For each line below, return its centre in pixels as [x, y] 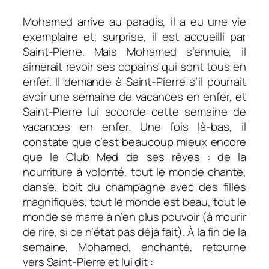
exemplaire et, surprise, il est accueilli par [134, 37]
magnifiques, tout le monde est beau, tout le [134, 202]
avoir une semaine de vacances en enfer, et [134, 97]
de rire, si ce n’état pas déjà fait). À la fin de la [134, 232]
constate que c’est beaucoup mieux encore [134, 142]
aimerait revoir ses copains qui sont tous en [134, 67]
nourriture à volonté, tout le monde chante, [134, 172]
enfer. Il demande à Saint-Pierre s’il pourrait [134, 82]
